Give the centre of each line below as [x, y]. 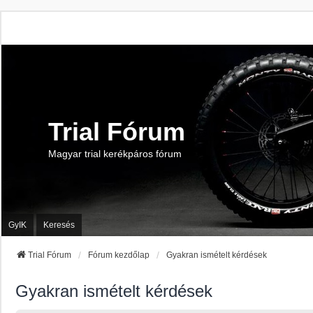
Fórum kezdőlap [119, 255]
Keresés [59, 225]
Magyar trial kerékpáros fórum [115, 154]
